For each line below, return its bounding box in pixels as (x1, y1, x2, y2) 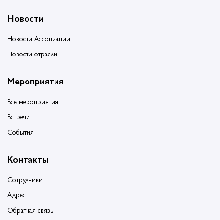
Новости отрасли (7, 48, 57, 58)
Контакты (7, 152, 49, 165)
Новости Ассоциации (7, 33, 70, 43)
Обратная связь (7, 204, 53, 215)
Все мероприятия (7, 96, 58, 106)
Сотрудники (7, 174, 43, 184)
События (7, 126, 34, 137)
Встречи (7, 111, 30, 121)
